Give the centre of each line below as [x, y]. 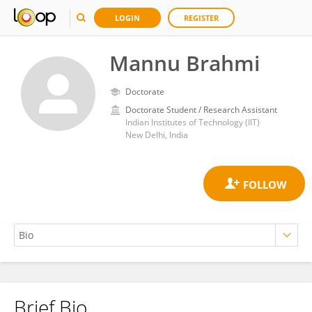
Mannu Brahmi [185, 63]
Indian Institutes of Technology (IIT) [193, 122]
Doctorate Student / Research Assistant [201, 110]
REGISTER [201, 18]
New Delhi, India [157, 135]
